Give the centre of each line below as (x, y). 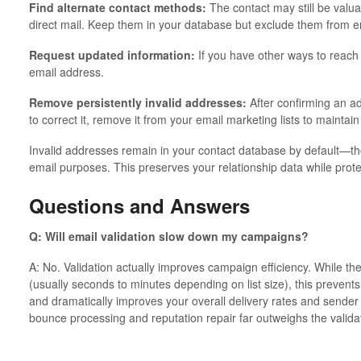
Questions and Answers (139, 206)
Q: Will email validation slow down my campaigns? (168, 236)
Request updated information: (112, 55)
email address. (66, 72)
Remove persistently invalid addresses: (137, 103)
